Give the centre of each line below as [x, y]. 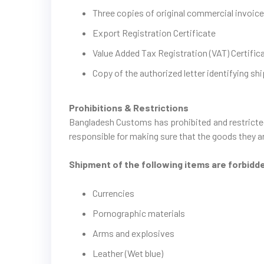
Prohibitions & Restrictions [129, 108]
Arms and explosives [133, 233]
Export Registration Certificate [154, 33]
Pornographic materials [139, 213]
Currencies [113, 193]
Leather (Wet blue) [128, 253]
